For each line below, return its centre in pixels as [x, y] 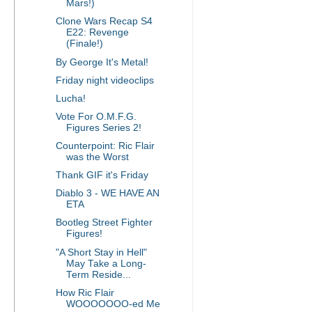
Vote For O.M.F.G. [96, 116]
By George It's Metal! [102, 62]
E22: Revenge [97, 33]
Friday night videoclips [104, 80]
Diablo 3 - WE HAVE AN [107, 194]
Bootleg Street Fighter [104, 223]
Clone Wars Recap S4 [104, 22]
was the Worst [97, 157]
